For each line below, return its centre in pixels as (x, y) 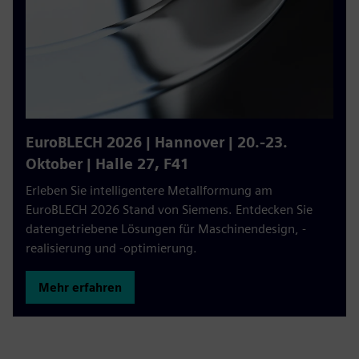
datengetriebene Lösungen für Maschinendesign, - (166, 229)
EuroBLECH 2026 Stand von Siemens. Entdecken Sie (169, 210)
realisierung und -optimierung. (111, 248)
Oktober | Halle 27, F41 (107, 164)
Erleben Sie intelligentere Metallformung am (149, 190)
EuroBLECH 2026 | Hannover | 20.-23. (157, 142)
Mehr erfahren (80, 287)
